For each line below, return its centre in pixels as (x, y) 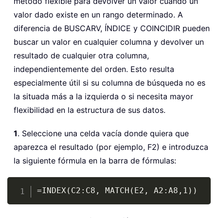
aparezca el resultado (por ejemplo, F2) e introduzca (111, 147)
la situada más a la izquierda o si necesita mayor (103, 96)
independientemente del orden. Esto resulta (94, 69)
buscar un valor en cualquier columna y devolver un (109, 42)
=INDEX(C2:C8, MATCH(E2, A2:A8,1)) (117, 190)
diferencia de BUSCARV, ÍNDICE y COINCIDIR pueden (112, 28)
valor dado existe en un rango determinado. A (98, 14)
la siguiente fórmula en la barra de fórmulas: (95, 160)
